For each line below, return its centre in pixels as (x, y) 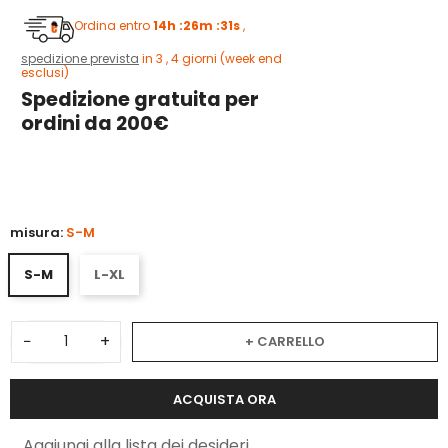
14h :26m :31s (198, 26)
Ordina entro (113, 26)
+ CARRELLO (285, 341)
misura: (38, 232)
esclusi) (45, 72)
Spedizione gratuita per (140, 100)
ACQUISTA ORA (224, 399)
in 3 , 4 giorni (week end (210, 58)
